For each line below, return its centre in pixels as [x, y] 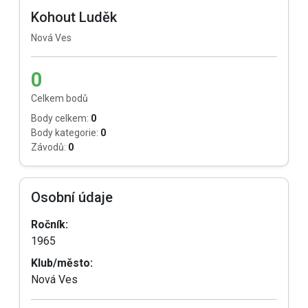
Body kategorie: [65, 133]
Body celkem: [60, 118]
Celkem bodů [59, 98]
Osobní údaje [72, 197]
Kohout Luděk [74, 17]
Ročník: [49, 224]
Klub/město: [62, 263]
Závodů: [48, 147]
